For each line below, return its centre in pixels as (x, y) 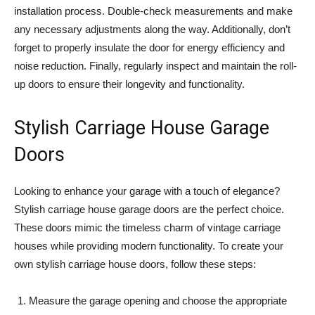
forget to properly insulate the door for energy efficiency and (149, 48)
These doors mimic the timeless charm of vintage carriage (147, 228)
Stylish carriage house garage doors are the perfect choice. (149, 210)
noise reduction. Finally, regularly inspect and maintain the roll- (155, 66)
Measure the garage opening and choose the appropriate (158, 301)
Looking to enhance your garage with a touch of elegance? (147, 191)
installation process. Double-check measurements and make (153, 11)
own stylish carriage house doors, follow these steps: (135, 264)
